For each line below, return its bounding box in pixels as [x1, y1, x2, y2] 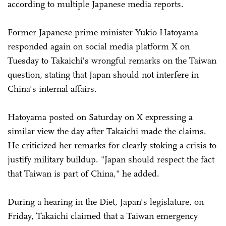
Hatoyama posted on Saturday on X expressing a [8, 111, 193, 123]
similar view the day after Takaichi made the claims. [8, 125, 206, 137]
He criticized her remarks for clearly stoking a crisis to [8, 139, 216, 151]
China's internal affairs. [8, 83, 97, 94]
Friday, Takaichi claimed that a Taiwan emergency [8, 210, 198, 221]
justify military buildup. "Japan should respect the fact [8, 153, 214, 165]
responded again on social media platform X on [8, 40, 190, 52]
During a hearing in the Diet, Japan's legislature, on [8, 196, 204, 207]
